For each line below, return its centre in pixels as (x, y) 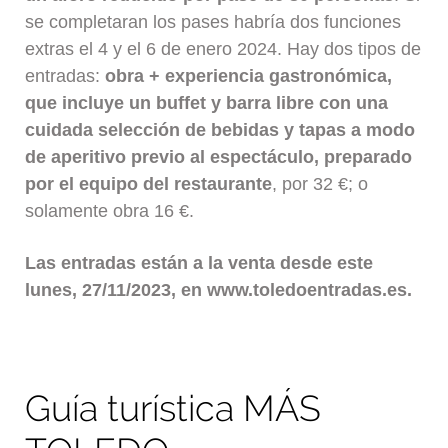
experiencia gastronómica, (279, 75)
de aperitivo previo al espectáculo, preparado (219, 156)
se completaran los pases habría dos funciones (213, 21)
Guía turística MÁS (173, 407)
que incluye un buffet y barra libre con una (207, 102)
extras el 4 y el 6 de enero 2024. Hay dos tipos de (223, 48)
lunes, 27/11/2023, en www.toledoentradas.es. (221, 290)
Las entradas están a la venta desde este (199, 263)
